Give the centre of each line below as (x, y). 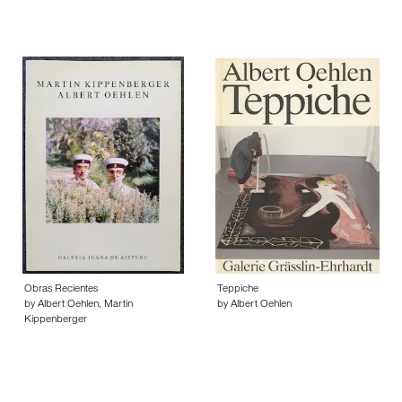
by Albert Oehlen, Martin (79, 305)
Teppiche (238, 290)
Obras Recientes (61, 290)
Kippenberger (56, 320)
